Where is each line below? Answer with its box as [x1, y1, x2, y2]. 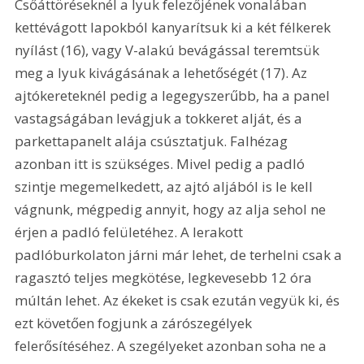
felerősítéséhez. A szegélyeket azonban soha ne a [15, 336, 331, 355]
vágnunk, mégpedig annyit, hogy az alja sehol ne [15, 199, 330, 219]
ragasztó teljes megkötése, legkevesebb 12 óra [15, 267, 316, 287]
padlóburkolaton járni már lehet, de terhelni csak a [15, 245, 346, 264]
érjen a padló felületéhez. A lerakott [15, 222, 247, 241]
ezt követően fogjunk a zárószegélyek [15, 313, 256, 332]
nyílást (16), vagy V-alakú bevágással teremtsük [15, 40, 323, 59]
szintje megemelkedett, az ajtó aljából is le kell [15, 176, 317, 196]
